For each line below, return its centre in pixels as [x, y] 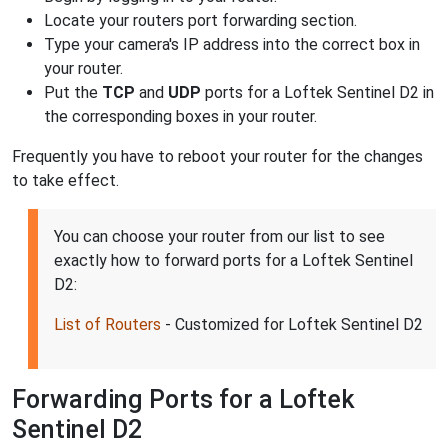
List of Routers [107, 324]
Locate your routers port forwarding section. [200, 20]
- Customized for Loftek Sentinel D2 [292, 324]
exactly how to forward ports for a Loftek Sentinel [233, 260]
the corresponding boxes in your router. [180, 116]
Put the [73, 92]
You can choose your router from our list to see [219, 236]
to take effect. [65, 180]
